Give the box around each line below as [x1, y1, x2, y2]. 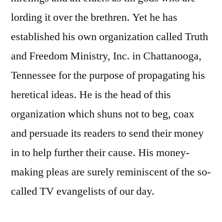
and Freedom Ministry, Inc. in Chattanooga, [11, 49, 202, 63]
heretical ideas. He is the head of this [11, 88, 171, 102]
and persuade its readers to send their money [11, 126, 204, 141]
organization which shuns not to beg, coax [11, 107, 194, 121]
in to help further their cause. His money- [11, 146, 189, 160]
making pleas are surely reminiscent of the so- [11, 165, 211, 179]
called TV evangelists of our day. [11, 184, 155, 199]
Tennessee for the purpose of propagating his [11, 68, 205, 83]
